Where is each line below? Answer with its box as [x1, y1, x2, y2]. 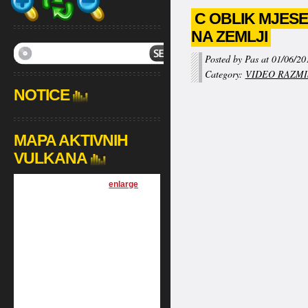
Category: [204, 67, 245, 80]
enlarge [109, 179, 139, 189]
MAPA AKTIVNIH [13, 131, 128, 149]
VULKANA [13, 149, 87, 167]
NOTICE [13, 86, 69, 104]
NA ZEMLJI [190, 27, 267, 45]
